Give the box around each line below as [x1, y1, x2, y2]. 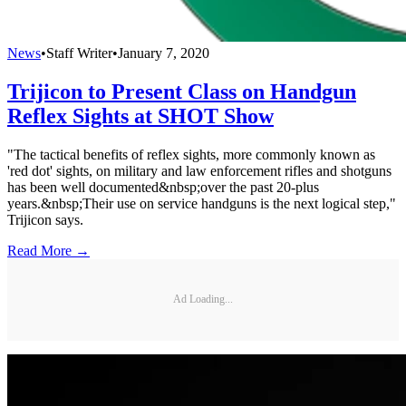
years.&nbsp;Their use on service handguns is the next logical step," [7, 195, 396, 211]
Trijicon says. [7, 211, 83, 227]
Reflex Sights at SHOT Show [7, 103, 274, 128]
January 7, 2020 [118, 44, 209, 61]
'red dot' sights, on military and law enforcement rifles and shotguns [7, 162, 391, 179]
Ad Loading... [173, 293, 233, 306]
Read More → [7, 242, 90, 258]
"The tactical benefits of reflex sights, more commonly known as [7, 146, 375, 162]
